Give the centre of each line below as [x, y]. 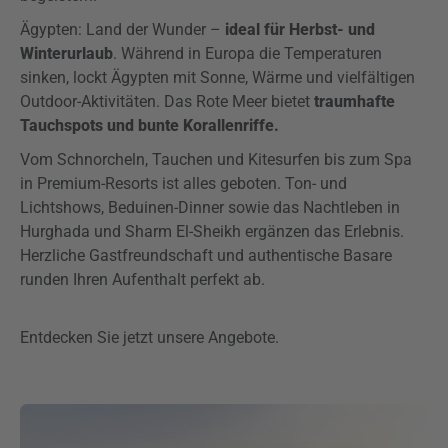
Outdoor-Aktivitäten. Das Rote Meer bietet [165, 101]
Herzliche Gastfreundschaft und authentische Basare [206, 255]
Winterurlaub [66, 53]
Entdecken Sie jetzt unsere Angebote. [152, 337]
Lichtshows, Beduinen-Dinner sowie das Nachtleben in [210, 207]
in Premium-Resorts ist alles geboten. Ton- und [183, 183]
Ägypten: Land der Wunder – [122, 29]
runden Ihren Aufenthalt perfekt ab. [142, 279]
